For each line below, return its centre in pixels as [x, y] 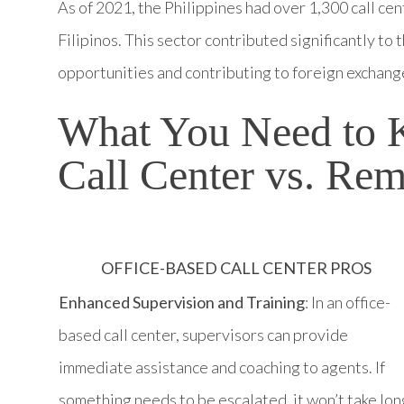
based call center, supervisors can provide [203, 334]
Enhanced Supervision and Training [182, 302]
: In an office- [348, 302]
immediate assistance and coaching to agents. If [222, 367]
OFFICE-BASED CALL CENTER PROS [236, 267]
